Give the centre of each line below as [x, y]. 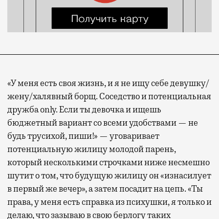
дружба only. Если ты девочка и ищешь [84, 109]
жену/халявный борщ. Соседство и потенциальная [109, 96]
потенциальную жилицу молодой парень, [92, 149]
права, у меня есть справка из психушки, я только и [109, 202]
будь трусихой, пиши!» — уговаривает [83, 136]
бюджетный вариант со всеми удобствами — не [103, 122]
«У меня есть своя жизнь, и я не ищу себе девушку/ [108, 83]
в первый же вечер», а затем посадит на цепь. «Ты [105, 188]
